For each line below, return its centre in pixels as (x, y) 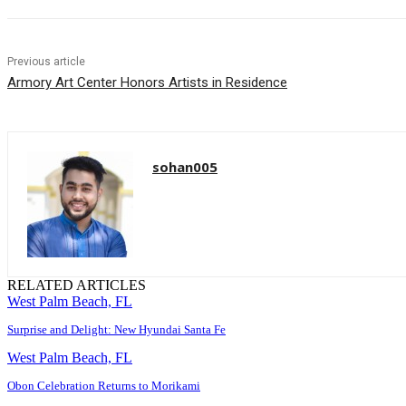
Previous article (46, 62)
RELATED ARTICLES (77, 285)
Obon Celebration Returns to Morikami (104, 386)
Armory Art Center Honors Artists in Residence (147, 83)
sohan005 (185, 167)
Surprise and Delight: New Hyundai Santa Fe (116, 330)
